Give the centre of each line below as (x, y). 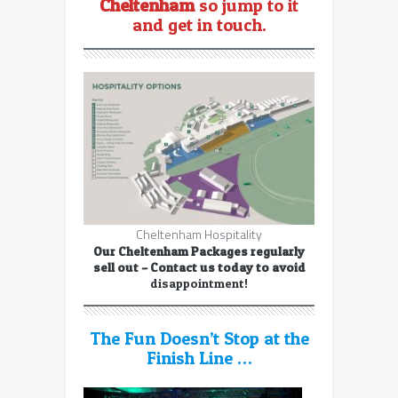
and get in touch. (199, 25)
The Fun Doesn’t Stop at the (199, 339)
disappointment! (199, 283)
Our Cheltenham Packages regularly (199, 251)
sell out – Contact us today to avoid (199, 267)
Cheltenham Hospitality (199, 235)
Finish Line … (199, 358)
